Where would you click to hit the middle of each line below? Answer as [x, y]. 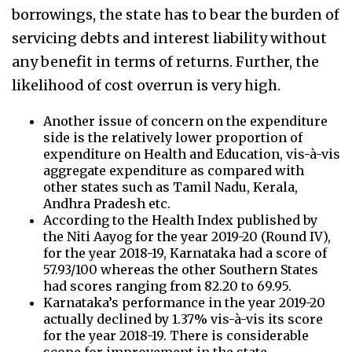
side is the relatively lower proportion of [173, 138]
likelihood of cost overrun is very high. [146, 86]
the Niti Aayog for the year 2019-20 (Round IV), [187, 237]
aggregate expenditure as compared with [174, 171]
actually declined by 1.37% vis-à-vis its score [183, 319]
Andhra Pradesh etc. [107, 204]
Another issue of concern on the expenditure [185, 121]
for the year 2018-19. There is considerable [176, 336]
